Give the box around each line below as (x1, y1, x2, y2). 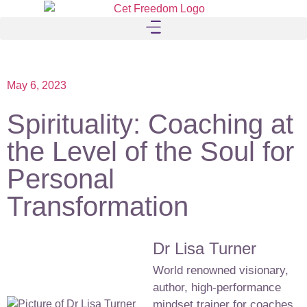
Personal (7, 164, 114, 195)
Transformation (7, 191, 188, 222)
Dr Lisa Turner (153, 239, 256, 258)
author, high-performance (153, 281, 281, 295)
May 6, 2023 (7, 79, 66, 92)
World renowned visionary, (153, 264, 288, 278)
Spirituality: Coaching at (7, 109, 293, 140)
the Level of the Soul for (7, 136, 294, 167)
